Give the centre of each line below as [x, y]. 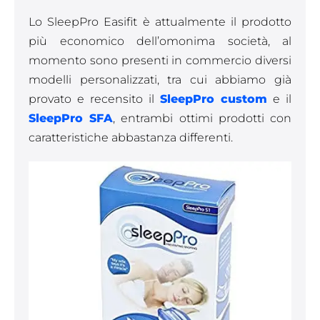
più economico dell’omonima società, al [160, 41]
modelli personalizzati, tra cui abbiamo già [160, 80]
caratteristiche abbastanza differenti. [131, 137]
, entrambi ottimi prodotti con [202, 118]
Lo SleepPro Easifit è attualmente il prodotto [160, 22]
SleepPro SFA [71, 118]
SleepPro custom [214, 99]
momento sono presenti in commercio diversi [160, 60]
